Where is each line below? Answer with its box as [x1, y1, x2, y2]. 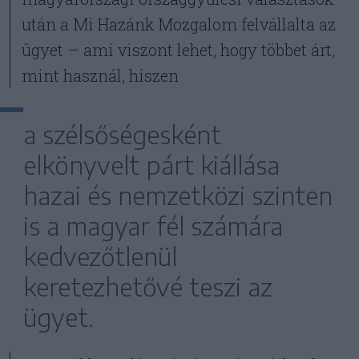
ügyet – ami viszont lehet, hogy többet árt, [22, 39, 336, 60]
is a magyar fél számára [23, 211, 284, 241]
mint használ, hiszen [22, 65, 179, 86]
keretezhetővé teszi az [23, 272, 273, 302]
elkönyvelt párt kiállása [23, 150, 280, 180]
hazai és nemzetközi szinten [23, 180, 333, 211]
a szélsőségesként [23, 119, 222, 150]
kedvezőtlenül [23, 241, 178, 272]
